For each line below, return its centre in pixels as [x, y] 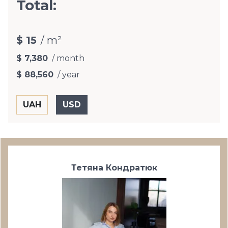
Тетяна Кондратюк [114, 168]
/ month [68, 58]
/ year [69, 75]
